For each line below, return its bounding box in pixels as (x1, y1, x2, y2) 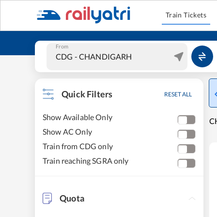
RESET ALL (164, 91, 192, 98)
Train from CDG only (43, 141, 113, 151)
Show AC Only (43, 127, 92, 136)
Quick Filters (62, 89, 113, 99)
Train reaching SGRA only (43, 156, 129, 165)
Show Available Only (43, 112, 112, 122)
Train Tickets (165, 11, 207, 19)
